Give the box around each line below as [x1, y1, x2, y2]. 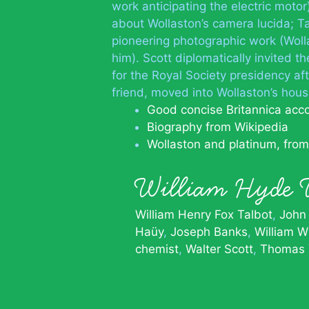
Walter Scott [186, 241, 253, 256]
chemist [135, 241, 179, 256]
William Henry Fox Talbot [135, 207, 272, 221]
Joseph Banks [170, 224, 248, 239]
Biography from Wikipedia [147, 120, 288, 134]
